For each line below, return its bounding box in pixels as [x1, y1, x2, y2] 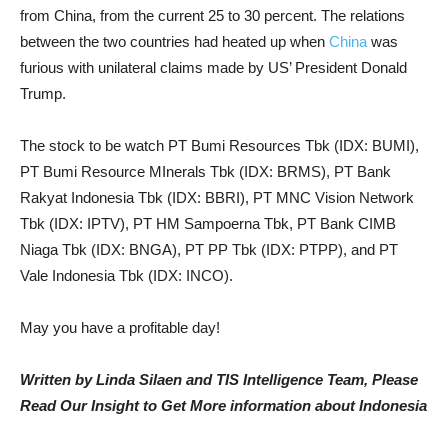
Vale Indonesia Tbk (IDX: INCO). [20, 267, 233, 284]
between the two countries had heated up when [20, 33, 329, 50]
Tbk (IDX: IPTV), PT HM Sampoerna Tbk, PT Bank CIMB [20, 215, 396, 232]
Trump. [20, 85, 66, 102]
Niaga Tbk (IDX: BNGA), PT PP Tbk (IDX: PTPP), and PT [20, 241, 398, 258]
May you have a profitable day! [20, 319, 220, 336]
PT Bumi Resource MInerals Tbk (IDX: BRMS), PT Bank [20, 163, 391, 180]
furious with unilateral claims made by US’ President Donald [20, 59, 407, 76]
